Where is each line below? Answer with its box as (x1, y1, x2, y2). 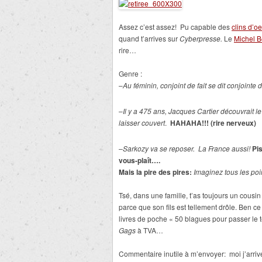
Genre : (119, 68, 142, 78)
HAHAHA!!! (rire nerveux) (170, 118, 256, 128)
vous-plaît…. (119, 155, 160, 166)
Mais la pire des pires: (119, 167, 194, 177)
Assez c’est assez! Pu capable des (119, 22, 232, 32)
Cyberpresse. (180, 33, 222, 43)
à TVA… (136, 225, 163, 235)
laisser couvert (119, 118, 165, 127)
